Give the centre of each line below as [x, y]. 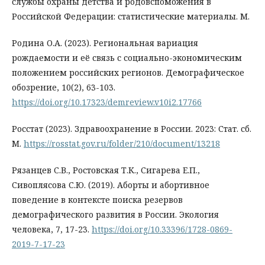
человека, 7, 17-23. [52, 230]
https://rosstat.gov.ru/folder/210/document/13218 [122, 144]
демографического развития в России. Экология [115, 215]
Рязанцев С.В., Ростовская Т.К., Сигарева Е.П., [106, 170]
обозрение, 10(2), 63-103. [64, 88]
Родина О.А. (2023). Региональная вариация [105, 43]
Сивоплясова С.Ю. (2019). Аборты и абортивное [111, 185]
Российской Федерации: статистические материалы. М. [131, 17]
